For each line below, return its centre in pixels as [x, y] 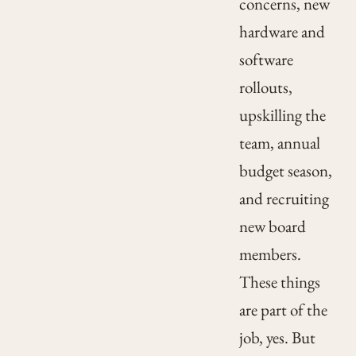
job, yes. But [277, 338]
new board [272, 226]
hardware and [282, 32]
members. [270, 254]
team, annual [279, 143]
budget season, [285, 171]
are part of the [283, 310]
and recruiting [284, 199]
